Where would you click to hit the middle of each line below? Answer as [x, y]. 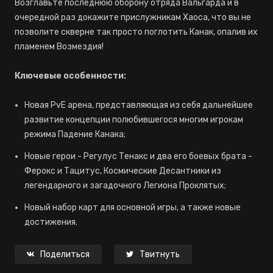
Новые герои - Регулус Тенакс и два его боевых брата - [138, 156]
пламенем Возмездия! [59, 46]
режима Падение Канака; [75, 134]
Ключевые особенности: [70, 76]
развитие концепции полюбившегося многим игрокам [134, 119]
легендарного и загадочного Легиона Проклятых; [125, 185]
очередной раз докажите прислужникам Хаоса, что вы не [133, 17]
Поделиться [65, 254]
